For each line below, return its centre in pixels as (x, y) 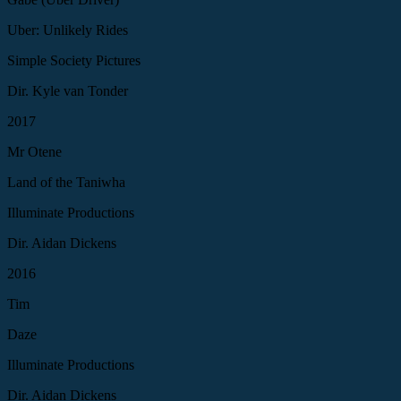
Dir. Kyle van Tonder (68, 90)
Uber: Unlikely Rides (68, 30)
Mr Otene (34, 151)
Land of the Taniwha (66, 182)
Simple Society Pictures (74, 60)
